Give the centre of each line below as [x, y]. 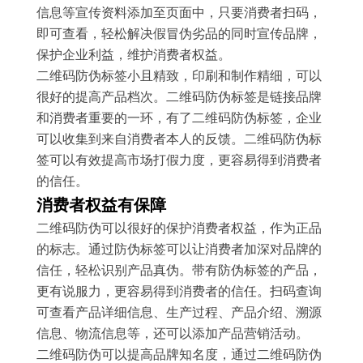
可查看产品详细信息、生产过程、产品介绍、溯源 [179, 312]
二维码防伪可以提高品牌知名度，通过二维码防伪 [179, 354]
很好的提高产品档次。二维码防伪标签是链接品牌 [179, 97]
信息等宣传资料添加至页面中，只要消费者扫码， [179, 13]
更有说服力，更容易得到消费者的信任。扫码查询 [179, 291]
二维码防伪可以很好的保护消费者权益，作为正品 [179, 228]
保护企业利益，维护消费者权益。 [133, 55]
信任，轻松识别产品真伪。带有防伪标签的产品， [179, 270]
